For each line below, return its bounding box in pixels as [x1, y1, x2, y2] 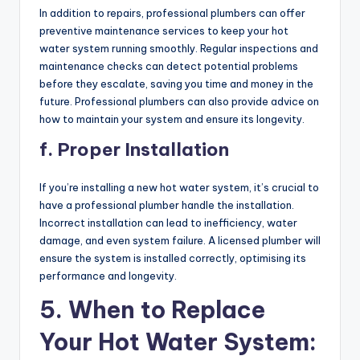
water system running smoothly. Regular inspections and [39, 42, 318, 55]
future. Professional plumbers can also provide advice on [39, 95, 319, 108]
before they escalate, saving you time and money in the [39, 77, 313, 91]
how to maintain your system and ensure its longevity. [39, 112, 305, 126]
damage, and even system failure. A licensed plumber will [39, 234, 321, 247]
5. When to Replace [39, 295, 265, 325]
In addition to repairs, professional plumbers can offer [39, 6, 305, 20]
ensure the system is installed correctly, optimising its [39, 252, 306, 265]
